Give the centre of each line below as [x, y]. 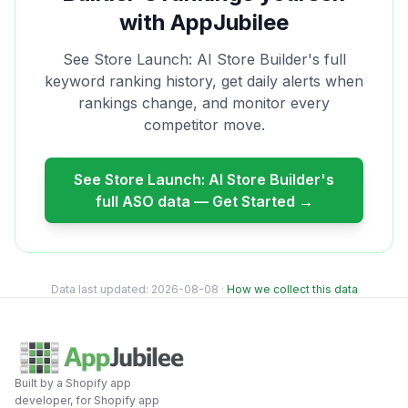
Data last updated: [101, 289]
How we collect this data [292, 289]
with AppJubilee [204, 22]
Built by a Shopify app [73, 383]
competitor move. [204, 125]
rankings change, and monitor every [204, 103]
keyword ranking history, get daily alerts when [204, 81]
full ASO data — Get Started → [204, 201]
